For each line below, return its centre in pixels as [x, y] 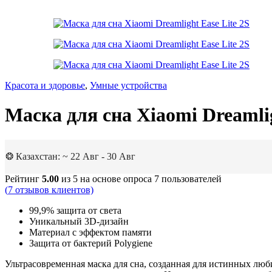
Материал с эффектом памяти [90, 232]
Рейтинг [23, 178]
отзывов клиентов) [53, 189]
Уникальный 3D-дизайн [79, 221]
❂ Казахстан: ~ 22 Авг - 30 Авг [70, 156]
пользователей [190, 178]
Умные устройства [128, 85]
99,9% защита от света [75, 210]
